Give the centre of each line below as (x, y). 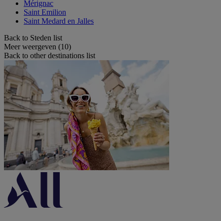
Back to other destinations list (50, 55)
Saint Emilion (45, 12)
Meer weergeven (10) (37, 47)
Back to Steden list (33, 38)
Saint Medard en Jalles (59, 21)
